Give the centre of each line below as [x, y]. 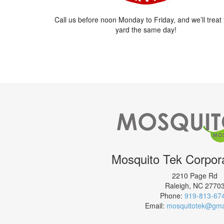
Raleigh [177, 186]
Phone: [172, 196]
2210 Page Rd [195, 176]
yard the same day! [146, 29]
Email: [156, 206]
